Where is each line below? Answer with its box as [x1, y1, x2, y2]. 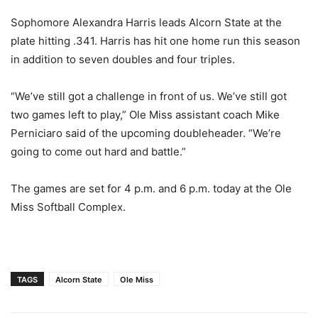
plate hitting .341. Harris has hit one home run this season [11, 34, 300, 48]
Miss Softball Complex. [11, 200, 126, 214]
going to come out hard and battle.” [11, 145, 186, 159]
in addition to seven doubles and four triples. [11, 53, 235, 67]
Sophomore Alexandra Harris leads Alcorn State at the [11, 16, 282, 30]
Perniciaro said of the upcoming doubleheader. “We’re [11, 126, 281, 141]
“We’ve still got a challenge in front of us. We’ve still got [11, 89, 287, 104]
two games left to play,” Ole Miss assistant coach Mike [11, 108, 280, 122]
